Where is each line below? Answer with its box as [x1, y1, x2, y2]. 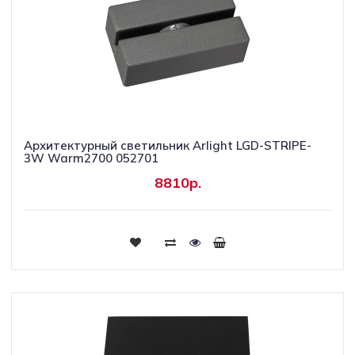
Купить [156, 234, 199, 248]
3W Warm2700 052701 [24, 151, 158, 166]
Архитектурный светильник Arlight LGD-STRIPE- [24, 138, 311, 153]
